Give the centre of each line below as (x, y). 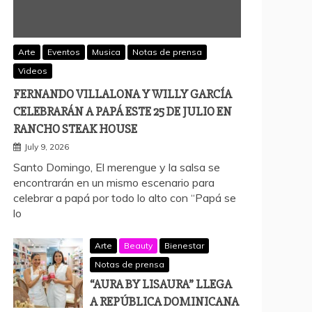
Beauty (138, 245)
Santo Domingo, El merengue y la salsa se (117, 167)
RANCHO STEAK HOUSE (75, 128)
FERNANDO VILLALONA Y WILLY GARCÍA (123, 94)
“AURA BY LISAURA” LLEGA (161, 284)
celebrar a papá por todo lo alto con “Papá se (125, 197)
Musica (106, 52)
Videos (33, 70)
